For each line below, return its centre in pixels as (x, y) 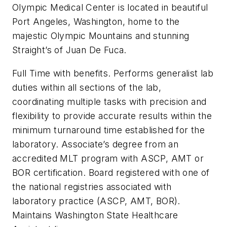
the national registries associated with (92, 186)
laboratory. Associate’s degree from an (96, 144)
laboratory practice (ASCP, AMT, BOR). (96, 201)
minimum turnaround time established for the (109, 130)
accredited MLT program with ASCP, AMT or (108, 158)
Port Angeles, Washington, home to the (96, 21)
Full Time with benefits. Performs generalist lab (113, 73)
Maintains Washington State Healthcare (95, 215)
